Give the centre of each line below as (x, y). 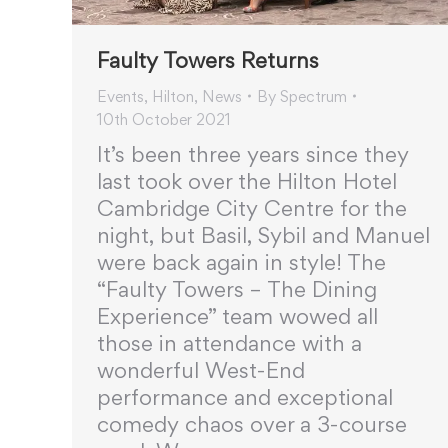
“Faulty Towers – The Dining (237, 288)
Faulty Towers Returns (208, 59)
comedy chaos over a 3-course (252, 423)
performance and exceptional (245, 396)
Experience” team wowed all (237, 315)
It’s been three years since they (253, 153)
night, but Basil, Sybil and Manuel (263, 234)
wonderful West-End (201, 369)
